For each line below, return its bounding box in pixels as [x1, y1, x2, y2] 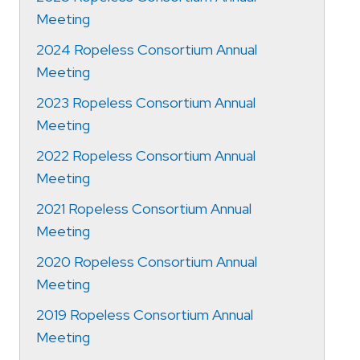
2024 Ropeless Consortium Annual [36, 39, 257, 59]
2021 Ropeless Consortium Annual [36, 198, 252, 218]
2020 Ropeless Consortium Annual [36, 252, 257, 271]
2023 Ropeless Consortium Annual [36, 92, 256, 112]
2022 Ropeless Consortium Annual [36, 145, 256, 165]
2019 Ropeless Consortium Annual [36, 305, 253, 324]
